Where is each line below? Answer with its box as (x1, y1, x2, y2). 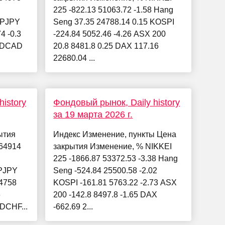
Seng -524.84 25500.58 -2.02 (53, 166, 158, 175)
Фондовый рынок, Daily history (53, 97, 180, 108)
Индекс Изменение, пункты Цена (53, 130, 177, 139)
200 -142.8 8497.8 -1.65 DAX (53, 190, 158, 199)
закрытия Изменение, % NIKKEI (53, 142, 172, 151)
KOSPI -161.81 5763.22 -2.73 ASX (53, 178, 177, 187)
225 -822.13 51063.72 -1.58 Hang (53, 6, 174, 15)
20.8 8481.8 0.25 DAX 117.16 (53, 42, 159, 51)
